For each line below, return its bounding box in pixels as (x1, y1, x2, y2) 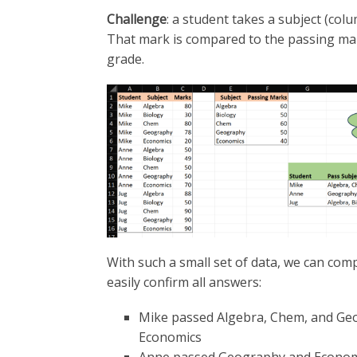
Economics (139, 328, 202, 347)
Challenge (107, 10, 167, 29)
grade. (107, 50, 145, 69)
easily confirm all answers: (107, 273, 262, 291)
